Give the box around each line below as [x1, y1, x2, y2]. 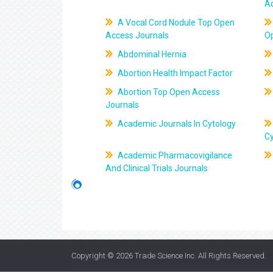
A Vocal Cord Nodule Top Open [116, 18, 235, 27]
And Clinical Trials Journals [105, 163, 208, 173]
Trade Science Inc [135, 250, 194, 260]
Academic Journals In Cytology [116, 119, 236, 129]
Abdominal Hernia [116, 49, 187, 59]
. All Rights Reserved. [194, 250, 266, 260]
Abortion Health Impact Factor [116, 68, 233, 78]
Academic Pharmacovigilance [116, 151, 233, 160]
